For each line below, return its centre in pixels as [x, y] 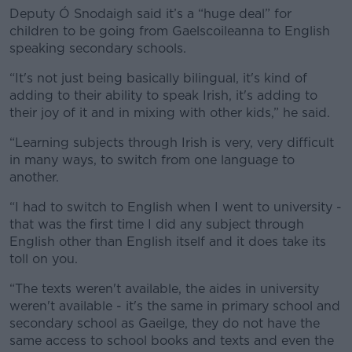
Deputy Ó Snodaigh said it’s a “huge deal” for [150, 14]
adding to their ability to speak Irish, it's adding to [163, 96]
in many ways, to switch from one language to [152, 160]
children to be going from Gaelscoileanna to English [170, 31]
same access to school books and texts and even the [172, 341]
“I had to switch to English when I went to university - [176, 207]
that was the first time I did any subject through [157, 225]
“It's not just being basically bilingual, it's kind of [158, 79]
